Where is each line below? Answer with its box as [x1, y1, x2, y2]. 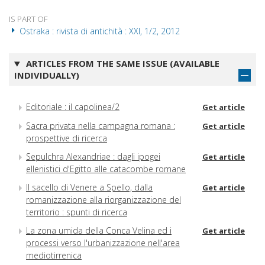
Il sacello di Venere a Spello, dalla [26, 182, 153, 193]
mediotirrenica [26, 250, 82, 261]
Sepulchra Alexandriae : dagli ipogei [26, 151, 160, 163]
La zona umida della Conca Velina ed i [26, 225, 172, 237]
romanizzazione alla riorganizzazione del [26, 194, 181, 206]
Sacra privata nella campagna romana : [26, 120, 175, 132]
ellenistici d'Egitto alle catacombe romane [26, 163, 186, 175]
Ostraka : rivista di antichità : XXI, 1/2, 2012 [17, 25, 180, 37]
